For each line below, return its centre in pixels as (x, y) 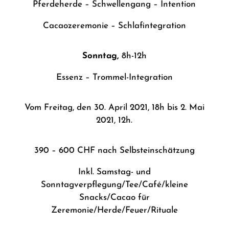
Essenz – (74, 77)
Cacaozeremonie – (80, 26)
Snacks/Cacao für (114, 198)
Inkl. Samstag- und (114, 172)
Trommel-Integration (132, 77)
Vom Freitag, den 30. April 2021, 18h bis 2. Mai (114, 108)
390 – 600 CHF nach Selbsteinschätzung (114, 151)
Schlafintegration (152, 26)
